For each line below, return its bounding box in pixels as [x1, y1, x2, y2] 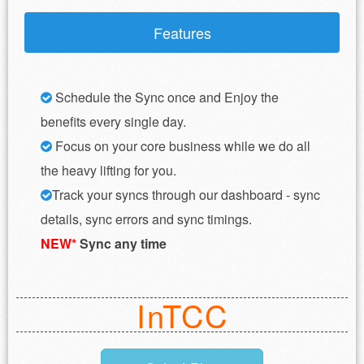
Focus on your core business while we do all [52, 136, 310, 155]
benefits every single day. [41, 111, 186, 131]
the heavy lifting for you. [41, 160, 176, 180]
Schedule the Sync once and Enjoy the [52, 87, 279, 106]
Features [153, 21, 211, 43]
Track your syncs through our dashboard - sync [52, 184, 320, 204]
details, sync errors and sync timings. [41, 209, 252, 228]
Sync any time [76, 233, 167, 253]
